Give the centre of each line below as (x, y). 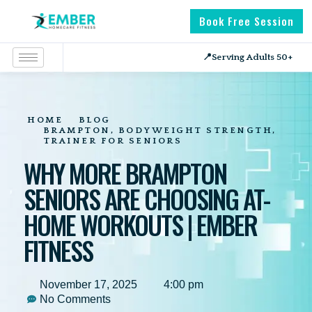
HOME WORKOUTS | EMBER (140, 225)
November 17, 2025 (88, 284)
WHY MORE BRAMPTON (125, 173)
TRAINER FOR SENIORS (112, 141)
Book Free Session (246, 21)
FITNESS (58, 250)
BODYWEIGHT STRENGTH (195, 130)
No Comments (75, 299)
